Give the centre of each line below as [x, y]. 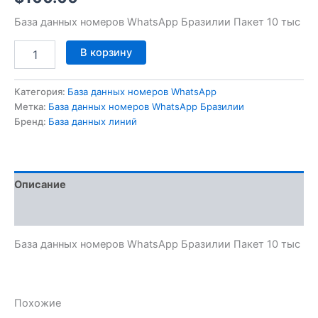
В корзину [106, 53]
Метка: [31, 107]
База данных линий [93, 122]
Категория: [41, 92]
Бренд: [31, 122]
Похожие [38, 303]
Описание [40, 184]
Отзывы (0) [44, 212]
